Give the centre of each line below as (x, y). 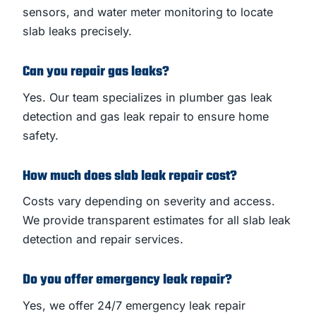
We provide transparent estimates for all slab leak (157, 220)
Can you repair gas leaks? (96, 72)
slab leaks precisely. (77, 31)
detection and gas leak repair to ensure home (146, 116)
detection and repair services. (103, 239)
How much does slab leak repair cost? (130, 176)
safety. (41, 135)
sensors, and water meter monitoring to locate (148, 12)
